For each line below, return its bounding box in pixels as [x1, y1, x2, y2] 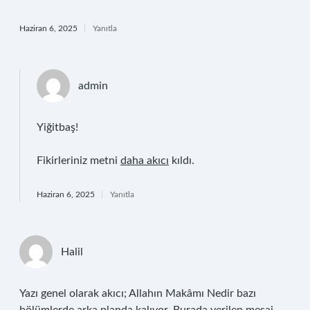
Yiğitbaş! [37, 122, 78, 133]
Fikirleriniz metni [37, 155, 120, 166]
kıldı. [169, 155, 194, 166]
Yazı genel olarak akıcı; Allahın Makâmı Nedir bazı [19, 288, 256, 299]
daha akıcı [120, 155, 169, 166]
